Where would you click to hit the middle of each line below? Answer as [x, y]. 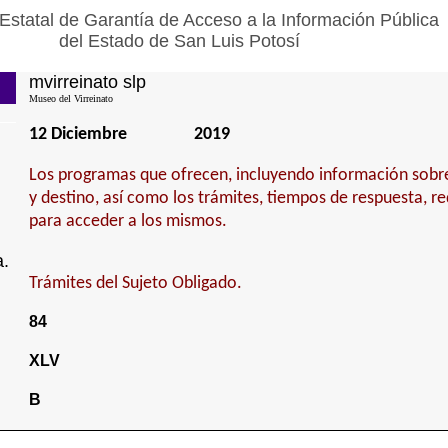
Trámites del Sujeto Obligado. [135, 283]
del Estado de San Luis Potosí [179, 41]
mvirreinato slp [87, 82]
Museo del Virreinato [70, 98]
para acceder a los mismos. [127, 221]
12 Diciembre [77, 134]
